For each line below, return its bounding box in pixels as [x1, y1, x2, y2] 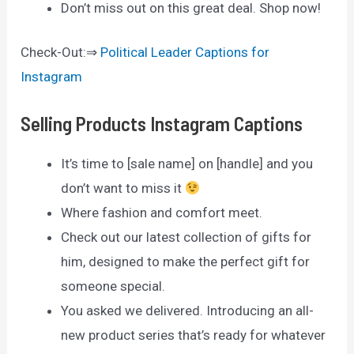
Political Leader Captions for [100, 44, 270, 61]
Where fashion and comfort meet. [61, 205, 263, 221]
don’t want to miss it [61, 180, 186, 197]
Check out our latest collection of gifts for [61, 229, 312, 246]
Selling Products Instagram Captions [21, 111, 303, 136]
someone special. [61, 278, 166, 295]
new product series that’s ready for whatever [61, 327, 326, 344]
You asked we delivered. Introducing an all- [61, 303, 314, 319]
